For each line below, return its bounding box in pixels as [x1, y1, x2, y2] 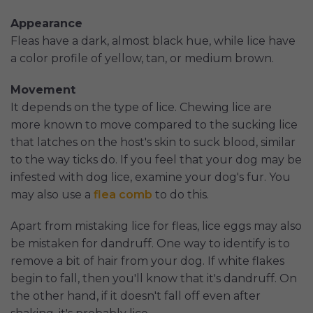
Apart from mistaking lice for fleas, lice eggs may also [10, 219, 302, 233]
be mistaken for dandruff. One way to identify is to [10, 236, 290, 250]
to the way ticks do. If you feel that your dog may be [10, 152, 302, 166]
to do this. [152, 187, 209, 201]
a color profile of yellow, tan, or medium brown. [10, 51, 274, 65]
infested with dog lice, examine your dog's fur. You [10, 170, 291, 184]
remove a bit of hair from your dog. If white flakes [10, 254, 284, 268]
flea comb [94, 187, 152, 201]
